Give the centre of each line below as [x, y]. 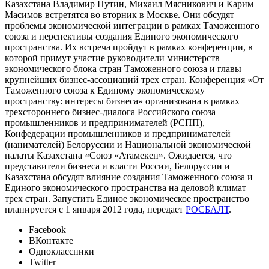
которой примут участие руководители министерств [112, 58]
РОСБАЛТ [207, 210]
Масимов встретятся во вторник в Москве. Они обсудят [119, 15]
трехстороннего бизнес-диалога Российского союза [110, 112]
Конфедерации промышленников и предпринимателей [118, 134]
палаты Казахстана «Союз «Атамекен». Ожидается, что [118, 156]
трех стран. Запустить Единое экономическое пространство [127, 199]
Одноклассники [62, 252]
